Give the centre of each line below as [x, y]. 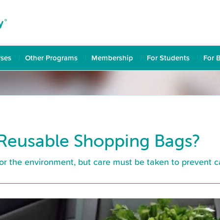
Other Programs [51, 58]
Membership [112, 58]
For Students [168, 58]
